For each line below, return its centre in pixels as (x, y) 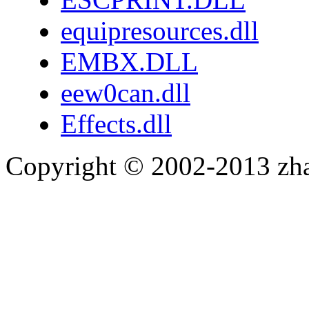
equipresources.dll (160, 30)
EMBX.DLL (129, 61)
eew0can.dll (126, 92)
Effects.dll (116, 123)
